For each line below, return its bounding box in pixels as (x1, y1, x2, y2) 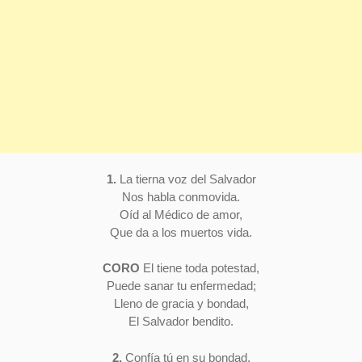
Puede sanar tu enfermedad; (106, 279, 256, 293)
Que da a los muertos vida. (110, 225, 252, 239)
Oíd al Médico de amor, (120, 207, 242, 221)
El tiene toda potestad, (140, 261, 259, 276)
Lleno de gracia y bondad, (113, 297, 249, 311)
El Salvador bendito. (128, 314, 234, 329)
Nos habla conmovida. (122, 189, 240, 204)
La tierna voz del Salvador (116, 171, 256, 186)
